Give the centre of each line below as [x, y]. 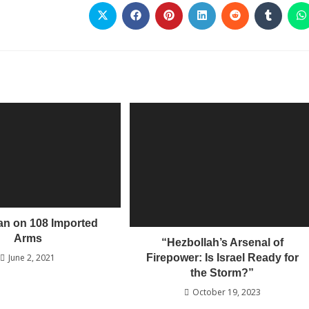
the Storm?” [222, 273]
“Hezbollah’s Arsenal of [222, 243]
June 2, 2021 [32, 258]
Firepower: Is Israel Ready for [222, 258]
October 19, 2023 [226, 292]
